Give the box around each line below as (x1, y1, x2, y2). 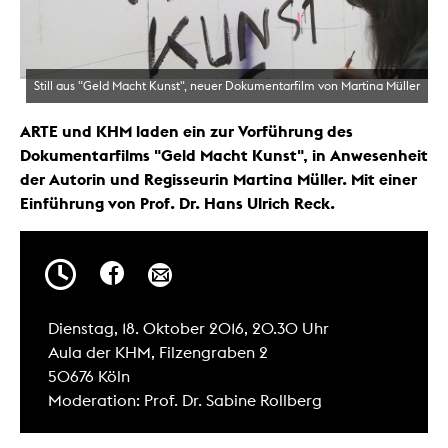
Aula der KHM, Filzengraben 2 (48, 343, 268, 363)
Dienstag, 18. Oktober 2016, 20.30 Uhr (48, 319, 329, 339)
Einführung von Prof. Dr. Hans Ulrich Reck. (20, 193, 335, 214)
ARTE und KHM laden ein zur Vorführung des (20, 121, 353, 142)
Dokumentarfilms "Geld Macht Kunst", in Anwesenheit (20, 145, 428, 166)
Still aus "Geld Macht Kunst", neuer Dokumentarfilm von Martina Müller (34, 78, 420, 94)
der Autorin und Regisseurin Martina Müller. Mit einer (20, 169, 417, 190)
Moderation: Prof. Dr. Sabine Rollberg (48, 391, 322, 411)
